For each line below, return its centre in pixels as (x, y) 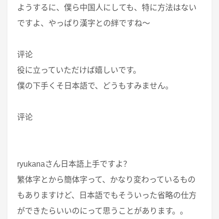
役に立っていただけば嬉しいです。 (79, 70)
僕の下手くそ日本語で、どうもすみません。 (95, 86)
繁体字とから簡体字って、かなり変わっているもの (106, 180)
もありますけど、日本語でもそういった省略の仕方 (107, 195)
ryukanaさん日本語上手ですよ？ (74, 164)
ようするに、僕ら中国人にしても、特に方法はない (107, 8)
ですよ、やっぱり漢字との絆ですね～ (84, 23)
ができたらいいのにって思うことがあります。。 (102, 211)
